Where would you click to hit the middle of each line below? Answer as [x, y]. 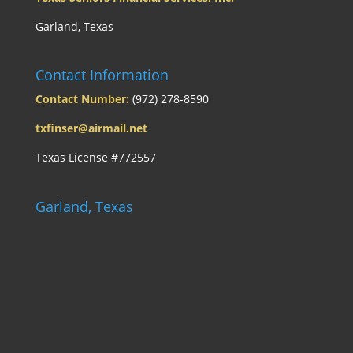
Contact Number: [82, 99]
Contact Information [102, 75]
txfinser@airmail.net [91, 128]
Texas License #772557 [95, 158]
